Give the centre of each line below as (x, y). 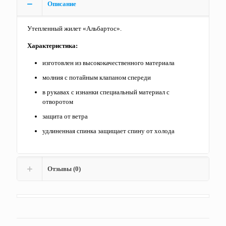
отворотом (58, 102)
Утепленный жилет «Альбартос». (74, 29)
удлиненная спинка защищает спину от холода (108, 131)
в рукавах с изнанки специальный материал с (106, 92)
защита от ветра (65, 117)
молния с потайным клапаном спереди (97, 78)
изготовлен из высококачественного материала (108, 63)
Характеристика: (52, 46)
